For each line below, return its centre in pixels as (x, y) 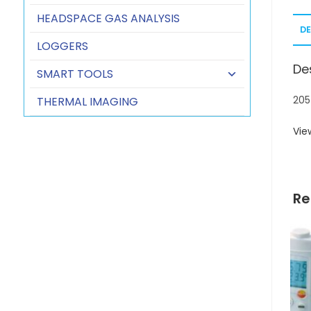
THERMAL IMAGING (87, 102)
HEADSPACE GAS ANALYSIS (108, 18)
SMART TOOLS (75, 74)
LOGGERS (62, 46)
